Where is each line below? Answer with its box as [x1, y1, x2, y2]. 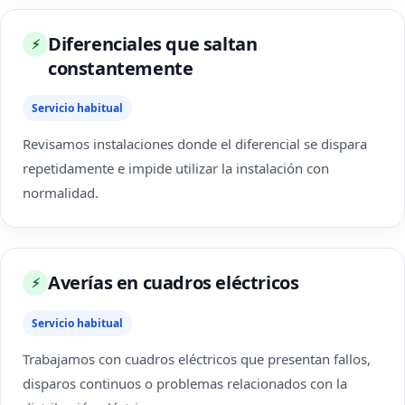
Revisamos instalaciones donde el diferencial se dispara [23, 135, 367, 153]
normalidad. [23, 184, 99, 202]
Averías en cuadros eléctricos [48, 270, 299, 295]
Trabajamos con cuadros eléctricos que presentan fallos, [23, 350, 371, 368]
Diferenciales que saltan [48, 32, 258, 56]
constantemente [48, 56, 193, 80]
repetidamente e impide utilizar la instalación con [23, 159, 329, 177]
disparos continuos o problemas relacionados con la [23, 374, 347, 392]
